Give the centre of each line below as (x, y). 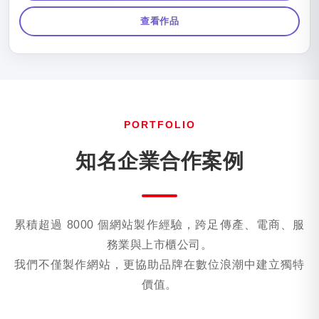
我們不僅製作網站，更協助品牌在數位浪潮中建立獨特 (159, 265)
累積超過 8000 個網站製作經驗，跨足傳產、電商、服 (159, 225)
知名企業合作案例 (159, 161)
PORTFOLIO (159, 125)
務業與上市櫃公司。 (159, 245)
